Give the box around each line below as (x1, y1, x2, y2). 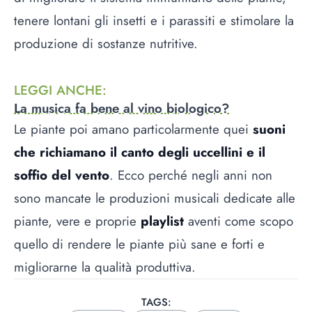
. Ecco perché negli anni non (109, 165, 272, 185)
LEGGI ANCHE (14, 80, 102, 100)
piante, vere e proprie (14, 211, 141, 231)
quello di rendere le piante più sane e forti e (14, 234, 265, 253)
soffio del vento (14, 165, 109, 185)
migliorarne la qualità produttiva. (14, 257, 200, 276)
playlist (141, 211, 184, 231)
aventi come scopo (184, 211, 293, 231)
